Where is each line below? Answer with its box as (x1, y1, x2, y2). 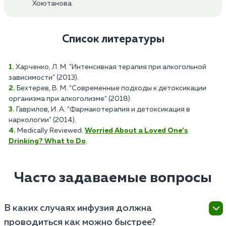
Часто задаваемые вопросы (14, 171, 212, 186)
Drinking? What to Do (9, 138, 86, 145)
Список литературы (62, 34, 164, 45)
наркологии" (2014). (9, 117, 76, 124)
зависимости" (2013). (9, 74, 79, 82)
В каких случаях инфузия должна (4, 204, 152, 213)
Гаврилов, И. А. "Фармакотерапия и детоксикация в (16, 106, 190, 114)
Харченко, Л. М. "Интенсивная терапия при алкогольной (16, 64, 206, 71)
